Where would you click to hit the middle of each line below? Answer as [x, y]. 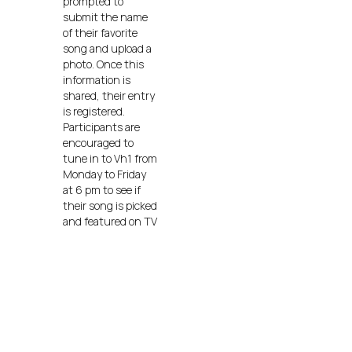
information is [97, 79]
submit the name [105, 16]
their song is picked [110, 205]
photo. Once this [103, 64]
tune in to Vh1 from [110, 158]
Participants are [101, 126]
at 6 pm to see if [102, 189]
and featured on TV [110, 221]
